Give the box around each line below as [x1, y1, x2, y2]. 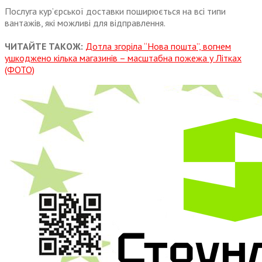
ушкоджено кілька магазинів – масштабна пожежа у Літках [5, 52, 242, 64]
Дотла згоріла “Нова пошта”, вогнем [85, 40, 231, 53]
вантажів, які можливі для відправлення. [5, 17, 166, 29]
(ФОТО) [5, 64, 35, 76]
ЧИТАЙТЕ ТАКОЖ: [5, 40, 85, 53]
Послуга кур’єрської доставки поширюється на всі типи [5, 5, 226, 18]
